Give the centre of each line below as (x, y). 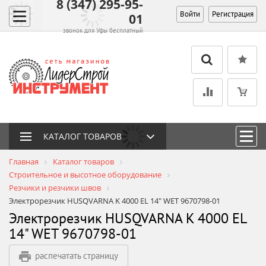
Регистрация (232, 14)
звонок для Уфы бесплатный (103, 30)
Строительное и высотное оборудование (85, 175)
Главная (24, 161)
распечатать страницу (77, 256)
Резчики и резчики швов (55, 188)
